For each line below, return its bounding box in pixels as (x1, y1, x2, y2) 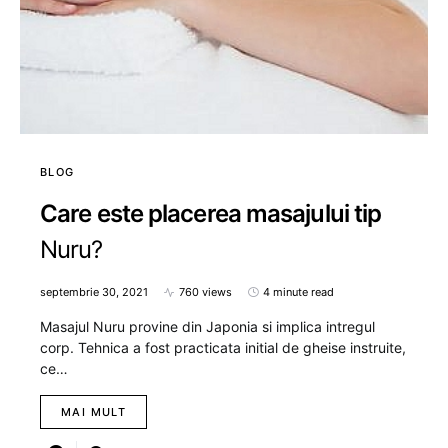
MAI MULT (61, 405, 126, 420)
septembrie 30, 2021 (40, 285, 148, 300)
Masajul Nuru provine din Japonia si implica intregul (40, 318, 375, 336)
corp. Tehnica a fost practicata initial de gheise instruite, (40, 339, 406, 357)
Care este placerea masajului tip (40, 199, 382, 229)
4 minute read (263, 285, 334, 300)
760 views (179, 285, 232, 300)
